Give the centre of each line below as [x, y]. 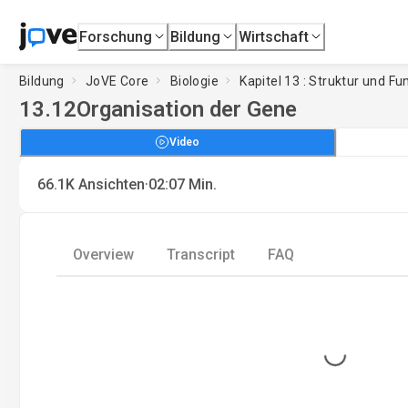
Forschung [116, 36]
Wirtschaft [274, 36]
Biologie [194, 81]
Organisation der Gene [187, 109]
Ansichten [112, 184]
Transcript [201, 255]
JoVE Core [117, 81]
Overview [103, 255]
